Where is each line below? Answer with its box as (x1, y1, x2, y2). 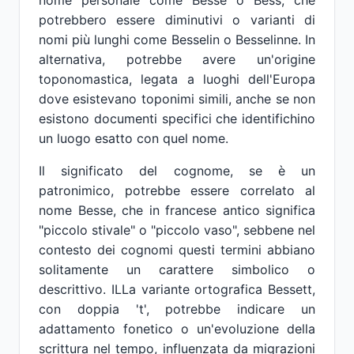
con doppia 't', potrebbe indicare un (39, 301, 315, 317)
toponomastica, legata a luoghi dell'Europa (39, 71, 315, 87)
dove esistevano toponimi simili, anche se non (39, 91, 315, 107)
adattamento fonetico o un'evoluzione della (39, 321, 315, 337)
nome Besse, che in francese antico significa (39, 202, 315, 218)
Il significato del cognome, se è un (39, 163, 315, 179)
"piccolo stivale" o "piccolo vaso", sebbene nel (39, 222, 315, 238)
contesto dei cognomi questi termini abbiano (39, 242, 315, 258)
